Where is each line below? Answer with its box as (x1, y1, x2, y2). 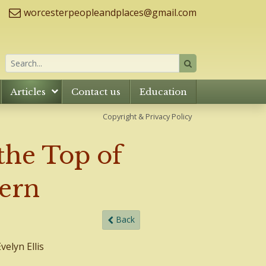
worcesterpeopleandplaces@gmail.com (24, 6, 197, 19)
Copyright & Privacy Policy (103, 111, 192, 122)
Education (140, 86, 187, 98)
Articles (11, 86, 46, 98)
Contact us (71, 86, 121, 98)
